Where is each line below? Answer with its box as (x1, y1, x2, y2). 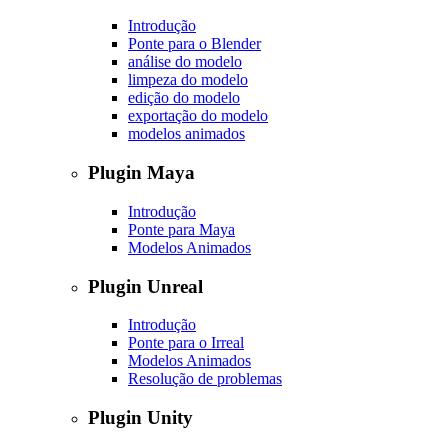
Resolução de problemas (128, 370, 282, 388)
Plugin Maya (88, 162, 195, 184)
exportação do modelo (128, 107, 268, 125)
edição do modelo (128, 89, 240, 107)
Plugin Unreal (88, 275, 203, 297)
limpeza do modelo (128, 71, 248, 89)
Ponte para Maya (128, 220, 235, 238)
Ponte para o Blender (128, 35, 261, 53)
